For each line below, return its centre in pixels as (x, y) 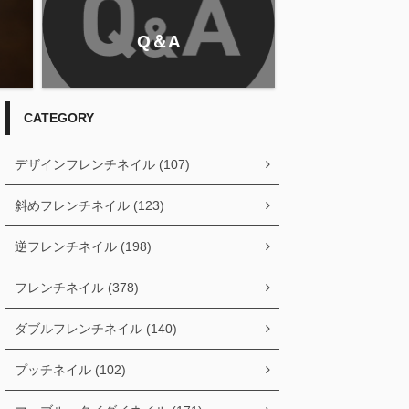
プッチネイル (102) (70, 370)
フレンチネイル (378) (77, 288)
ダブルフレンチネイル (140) (96, 329)
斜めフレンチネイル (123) (89, 205)
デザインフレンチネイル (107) (102, 164)
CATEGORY (59, 118)
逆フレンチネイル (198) (83, 246)
